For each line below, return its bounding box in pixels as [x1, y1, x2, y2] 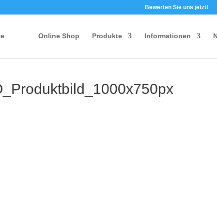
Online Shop [38, 31, 79, 40]
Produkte [92, 31, 122, 40]
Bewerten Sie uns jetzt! [144, 4, 208, 11]
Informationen [144, 31, 191, 40]
